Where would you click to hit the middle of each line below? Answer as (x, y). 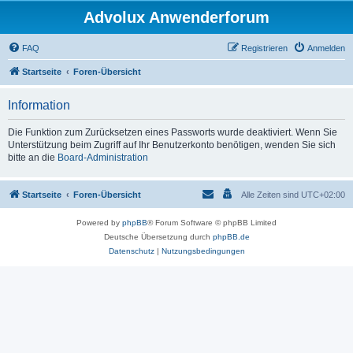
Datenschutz (131, 251)
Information (39, 105)
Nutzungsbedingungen (203, 251)
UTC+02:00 (323, 195)
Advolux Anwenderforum (176, 17)
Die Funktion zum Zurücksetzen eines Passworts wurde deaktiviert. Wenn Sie (173, 132)
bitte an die (33, 158)
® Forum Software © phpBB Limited (212, 223)
